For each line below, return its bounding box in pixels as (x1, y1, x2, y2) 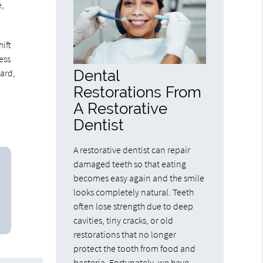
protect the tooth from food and (73, 242, 196, 254)
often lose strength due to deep (73, 200, 194, 212)
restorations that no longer (73, 228, 177, 240)
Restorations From (73, 82, 202, 101)
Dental (73, 66, 120, 85)
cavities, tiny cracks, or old (73, 214, 174, 226)
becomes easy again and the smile (73, 171, 205, 184)
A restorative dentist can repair (73, 143, 191, 156)
